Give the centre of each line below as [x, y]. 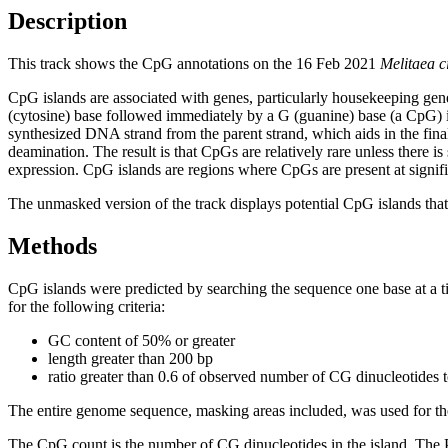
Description [67, 21]
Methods [52, 245]
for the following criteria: [86, 306]
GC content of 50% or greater [141, 340]
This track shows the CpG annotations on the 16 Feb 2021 [194, 63]
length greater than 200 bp [130, 358]
